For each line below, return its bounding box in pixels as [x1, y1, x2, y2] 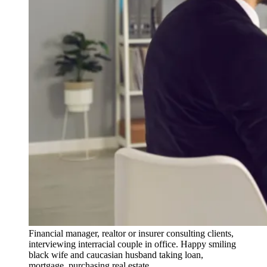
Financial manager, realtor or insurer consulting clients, [29, 228, 234, 238]
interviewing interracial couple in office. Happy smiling [29, 238, 236, 249]
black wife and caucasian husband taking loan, [29, 249, 203, 260]
